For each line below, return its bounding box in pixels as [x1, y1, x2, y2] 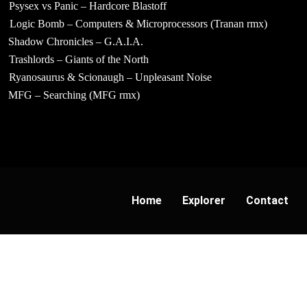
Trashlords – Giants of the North [8, 53, 149, 65]
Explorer [182, 194, 225, 207]
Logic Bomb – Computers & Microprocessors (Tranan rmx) [9, 18, 267, 29]
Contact [246, 194, 288, 207]
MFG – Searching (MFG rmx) [8, 89, 140, 101]
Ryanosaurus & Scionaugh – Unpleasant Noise [9, 71, 212, 83]
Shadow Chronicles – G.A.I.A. [8, 36, 144, 47]
